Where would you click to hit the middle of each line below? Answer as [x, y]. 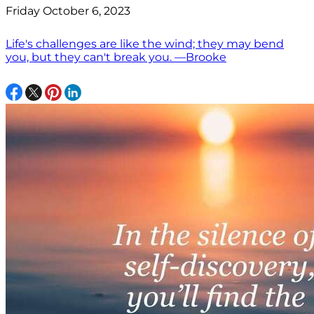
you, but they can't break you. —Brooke [116, 57]
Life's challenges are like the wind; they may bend [145, 44]
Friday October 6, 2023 [68, 11]
